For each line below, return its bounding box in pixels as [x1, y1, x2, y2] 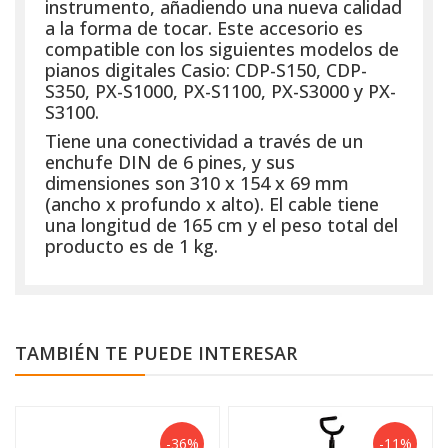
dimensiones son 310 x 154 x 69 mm [45, 170, 349, 195]
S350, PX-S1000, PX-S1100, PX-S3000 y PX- [45, 78, 396, 103]
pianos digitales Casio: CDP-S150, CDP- [45, 57, 367, 82]
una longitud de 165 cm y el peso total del [45, 212, 398, 237]
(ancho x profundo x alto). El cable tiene [45, 191, 379, 216]
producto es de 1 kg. [45, 233, 218, 258]
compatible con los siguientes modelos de [45, 36, 399, 61]
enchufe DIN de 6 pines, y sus [45, 149, 295, 174]
